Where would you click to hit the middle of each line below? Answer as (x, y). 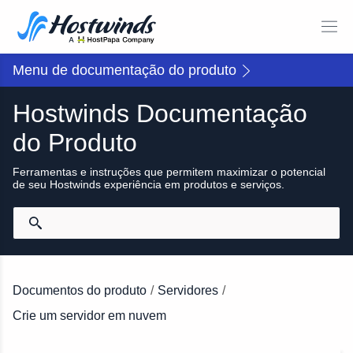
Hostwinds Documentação (160, 113)
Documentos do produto (80, 290)
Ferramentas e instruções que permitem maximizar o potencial (169, 172)
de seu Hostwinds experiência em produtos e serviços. (149, 184)
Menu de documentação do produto (124, 70)
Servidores (188, 290)
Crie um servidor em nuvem (89, 315)
